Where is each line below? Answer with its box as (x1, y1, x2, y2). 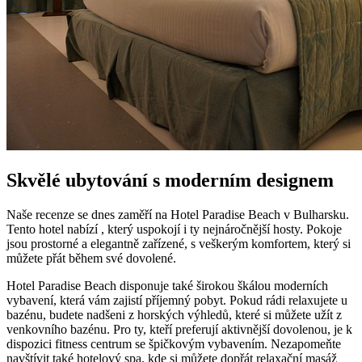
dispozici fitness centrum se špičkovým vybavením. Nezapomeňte (6, 336, 341, 351)
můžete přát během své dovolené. (6, 250, 176, 265)
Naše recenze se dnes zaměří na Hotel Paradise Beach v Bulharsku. (6, 207, 349, 221)
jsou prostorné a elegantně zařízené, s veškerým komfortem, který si (6, 236, 351, 250)
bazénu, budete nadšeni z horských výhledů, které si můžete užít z (6, 307, 342, 322)
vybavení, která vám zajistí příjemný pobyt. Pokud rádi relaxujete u (6, 293, 347, 307)
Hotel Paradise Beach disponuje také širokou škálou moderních (6, 278, 328, 293)
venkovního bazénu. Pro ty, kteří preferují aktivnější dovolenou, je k (6, 322, 352, 336)
